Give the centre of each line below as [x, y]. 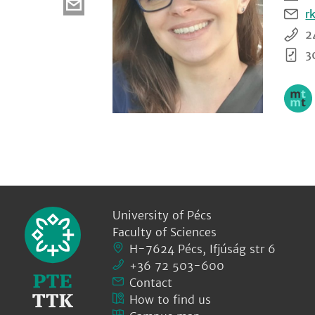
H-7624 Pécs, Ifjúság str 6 [202, 249]
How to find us [170, 300]
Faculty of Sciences [165, 232]
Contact [151, 283]
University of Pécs [162, 215]
